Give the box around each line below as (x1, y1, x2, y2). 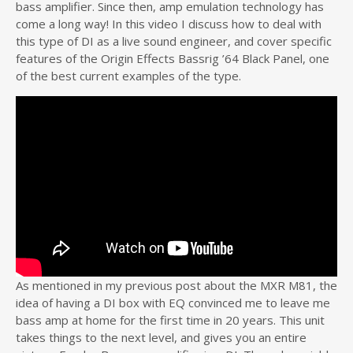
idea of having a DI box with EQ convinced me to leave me (16, 295, 330, 311)
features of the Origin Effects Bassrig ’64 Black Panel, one (16, 50, 329, 66)
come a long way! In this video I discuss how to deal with (16, 16, 321, 32)
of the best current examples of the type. (16, 68, 241, 84)
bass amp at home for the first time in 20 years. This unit (16, 312, 325, 329)
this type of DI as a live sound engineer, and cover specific (16, 33, 332, 49)
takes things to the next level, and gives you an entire (16, 329, 307, 346)
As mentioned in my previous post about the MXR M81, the (16, 277, 337, 294)
